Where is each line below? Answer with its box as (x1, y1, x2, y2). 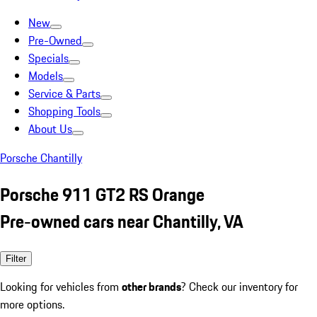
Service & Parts (28, 85, 100, 102)
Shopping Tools (28, 103, 100, 120)
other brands (122, 277, 181, 295)
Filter (6, 253, 26, 264)
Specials (28, 50, 69, 67)
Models (28, 67, 63, 84)
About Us (28, 120, 72, 137)
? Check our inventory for (181, 277, 298, 295)
